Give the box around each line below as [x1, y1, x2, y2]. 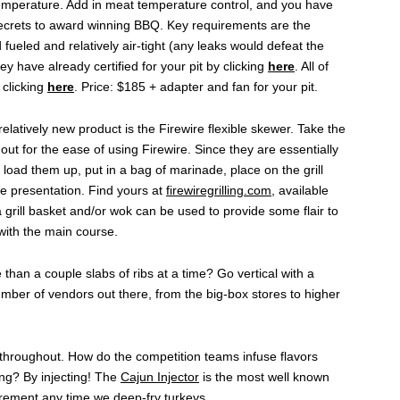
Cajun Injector [121, 369, 199, 384]
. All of [295, 58, 329, 73]
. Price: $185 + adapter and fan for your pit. [74, 79, 318, 94]
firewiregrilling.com [166, 182, 271, 197]
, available [271, 182, 329, 197]
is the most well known [199, 369, 329, 384]
